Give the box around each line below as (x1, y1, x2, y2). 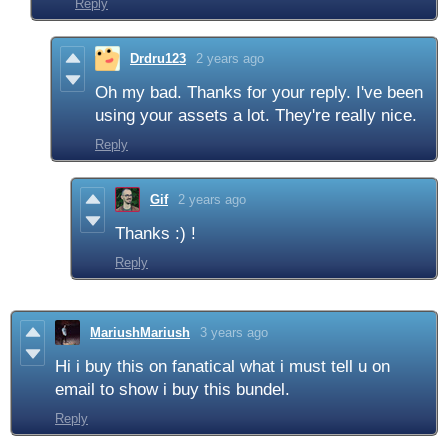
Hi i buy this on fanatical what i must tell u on (55, 357, 390, 377)
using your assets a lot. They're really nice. (95, 106, 417, 126)
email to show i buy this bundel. (55, 380, 290, 400)
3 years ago (200, 325, 268, 341)
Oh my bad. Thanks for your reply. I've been (95, 83, 423, 103)
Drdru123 (130, 51, 186, 67)
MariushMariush (90, 325, 190, 341)
